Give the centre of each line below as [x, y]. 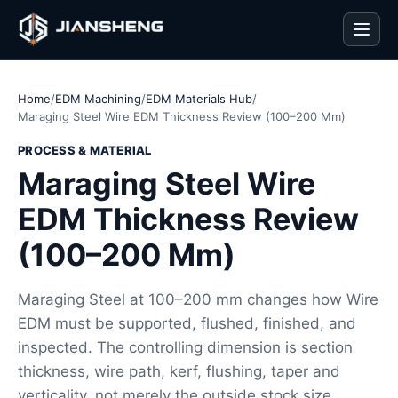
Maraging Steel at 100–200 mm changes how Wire [198, 299]
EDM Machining [98, 99]
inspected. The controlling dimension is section [185, 347]
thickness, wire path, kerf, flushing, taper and [179, 371]
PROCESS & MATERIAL [85, 150]
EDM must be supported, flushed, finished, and [187, 323]
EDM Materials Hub [199, 99]
